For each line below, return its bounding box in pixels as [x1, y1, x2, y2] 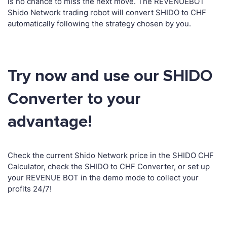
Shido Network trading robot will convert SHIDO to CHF [8, 8, 206, 18]
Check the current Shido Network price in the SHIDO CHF [8, 150, 214, 161]
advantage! [8, 111, 92, 132]
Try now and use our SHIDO [8, 66, 212, 87]
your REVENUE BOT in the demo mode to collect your [8, 173, 199, 183]
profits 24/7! [8, 184, 52, 194]
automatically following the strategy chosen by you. [8, 19, 191, 29]
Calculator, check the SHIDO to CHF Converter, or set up [8, 162, 210, 172]
